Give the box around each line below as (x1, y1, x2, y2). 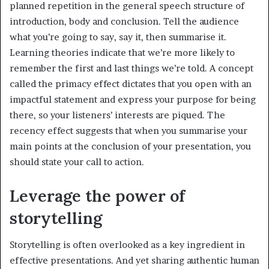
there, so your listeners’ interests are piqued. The (10, 109, 225, 121)
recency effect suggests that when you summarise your (10, 124, 247, 136)
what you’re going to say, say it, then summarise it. (10, 31, 226, 43)
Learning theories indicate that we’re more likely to (10, 46, 235, 58)
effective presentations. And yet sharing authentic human (10, 255, 259, 267)
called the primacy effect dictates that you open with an (10, 77, 252, 89)
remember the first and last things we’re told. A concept (10, 62, 253, 74)
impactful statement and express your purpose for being (10, 93, 256, 105)
